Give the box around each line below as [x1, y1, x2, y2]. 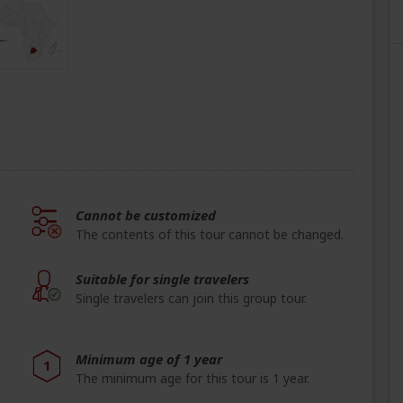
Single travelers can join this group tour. [76, 290, 307, 308]
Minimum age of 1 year [76, 350, 222, 369]
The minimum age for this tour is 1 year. [76, 370, 309, 388]
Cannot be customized [76, 206, 216, 225]
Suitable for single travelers [76, 270, 249, 289]
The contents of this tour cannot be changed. [76, 226, 344, 244]
